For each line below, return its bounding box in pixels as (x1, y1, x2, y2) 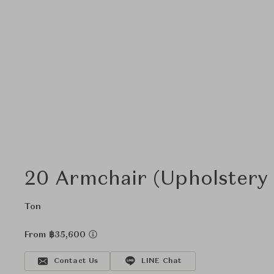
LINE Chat (141, 257, 182, 265)
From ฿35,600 (24, 231, 89, 239)
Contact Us (53, 257, 98, 265)
